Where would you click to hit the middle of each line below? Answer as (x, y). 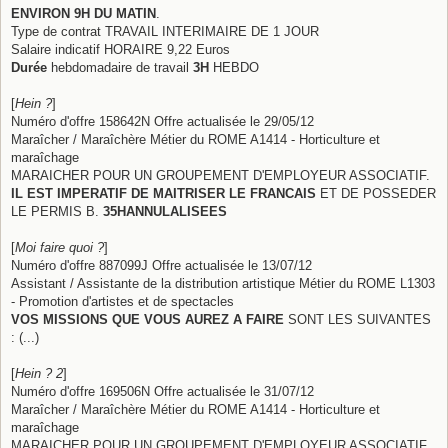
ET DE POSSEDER (376, 193)
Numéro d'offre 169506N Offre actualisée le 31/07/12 (162, 391)
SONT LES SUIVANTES (357, 319)
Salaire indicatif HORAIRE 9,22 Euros (120, 49)
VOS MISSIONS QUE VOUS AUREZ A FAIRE (147, 319)
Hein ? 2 (39, 373)
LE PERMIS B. (57, 211)
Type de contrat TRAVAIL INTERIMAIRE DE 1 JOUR (165, 31)
